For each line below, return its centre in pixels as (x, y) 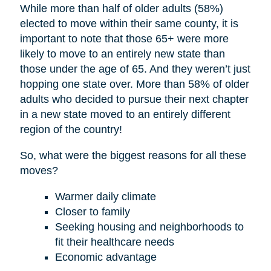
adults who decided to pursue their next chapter (134, 99)
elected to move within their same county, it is (129, 23)
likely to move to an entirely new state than (122, 54)
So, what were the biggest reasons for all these (133, 155)
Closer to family (92, 211)
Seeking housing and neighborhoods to (149, 227)
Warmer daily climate (105, 196)
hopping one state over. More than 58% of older (134, 84)
